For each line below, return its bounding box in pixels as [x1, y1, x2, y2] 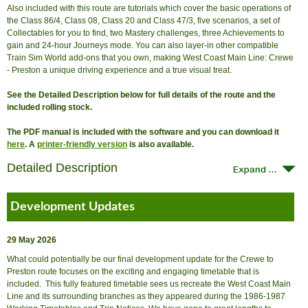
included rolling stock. [7, 102, 92, 112]
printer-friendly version [37, 140, 127, 149]
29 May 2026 [7, 235, 56, 245]
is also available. [127, 140, 194, 149]
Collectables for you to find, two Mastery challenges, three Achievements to [7, 28, 285, 38]
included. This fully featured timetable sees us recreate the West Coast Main [7, 279, 291, 289]
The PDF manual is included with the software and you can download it [7, 127, 279, 137]
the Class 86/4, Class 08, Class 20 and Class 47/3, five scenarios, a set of [7, 16, 280, 25]
